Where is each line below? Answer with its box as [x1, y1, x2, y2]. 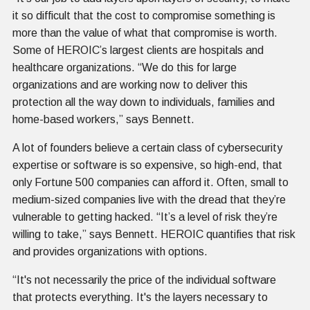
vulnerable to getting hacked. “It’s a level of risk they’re [12, 210, 277, 223]
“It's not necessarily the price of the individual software [12, 273, 276, 286]
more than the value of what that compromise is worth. [12, 26, 277, 39]
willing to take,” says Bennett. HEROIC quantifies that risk [12, 228, 295, 240]
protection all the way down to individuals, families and [12, 95, 275, 108]
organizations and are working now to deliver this [12, 78, 248, 91]
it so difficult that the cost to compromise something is [12, 9, 275, 21]
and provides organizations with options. [12, 245, 208, 257]
